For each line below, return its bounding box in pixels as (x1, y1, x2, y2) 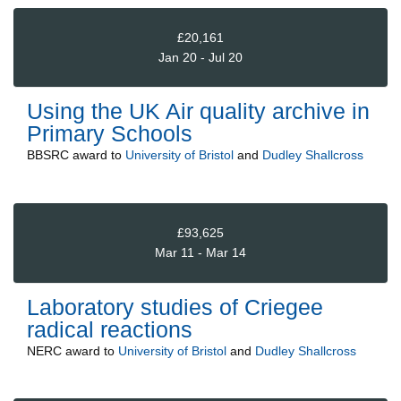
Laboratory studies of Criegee (27, 294, 323, 320)
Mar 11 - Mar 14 (155, 245, 246, 260)
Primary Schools (27, 121, 192, 147)
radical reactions (27, 316, 192, 342)
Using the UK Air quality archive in (27, 98, 370, 124)
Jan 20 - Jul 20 (158, 49, 243, 64)
